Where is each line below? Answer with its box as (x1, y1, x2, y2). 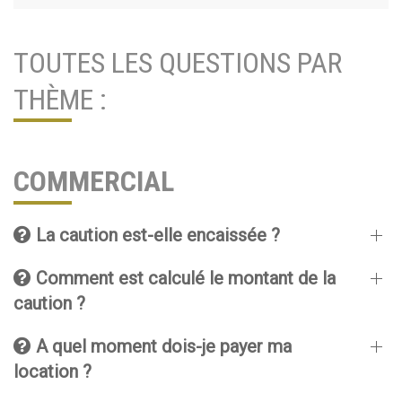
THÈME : (13, 83, 107, 117)
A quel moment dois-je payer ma (31, 336, 292, 357)
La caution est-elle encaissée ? (31, 224, 280, 246)
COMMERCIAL (13, 164, 174, 198)
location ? (13, 361, 92, 382)
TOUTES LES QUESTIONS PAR (13, 46, 342, 80)
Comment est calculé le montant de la (31, 267, 336, 289)
